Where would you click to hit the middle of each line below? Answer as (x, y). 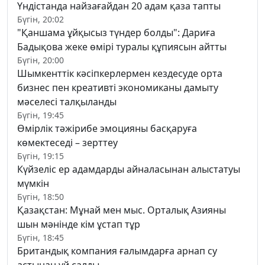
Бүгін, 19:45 (41, 115)
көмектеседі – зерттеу (67, 143)
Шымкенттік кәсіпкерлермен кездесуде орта (120, 74)
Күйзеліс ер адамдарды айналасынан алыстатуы (129, 169)
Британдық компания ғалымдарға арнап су (117, 251)
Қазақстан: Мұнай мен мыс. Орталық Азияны (122, 210)
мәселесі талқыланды (67, 102)
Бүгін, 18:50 (41, 197)
